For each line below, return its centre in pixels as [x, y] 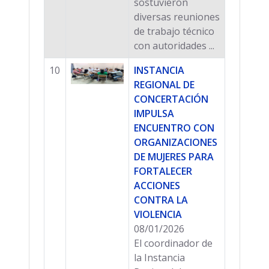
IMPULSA [154, 113]
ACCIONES [157, 185]
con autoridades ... [174, 45]
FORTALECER [163, 171]
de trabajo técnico [174, 31]
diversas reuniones [177, 17]
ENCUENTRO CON [174, 128]
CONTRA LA [161, 200]
